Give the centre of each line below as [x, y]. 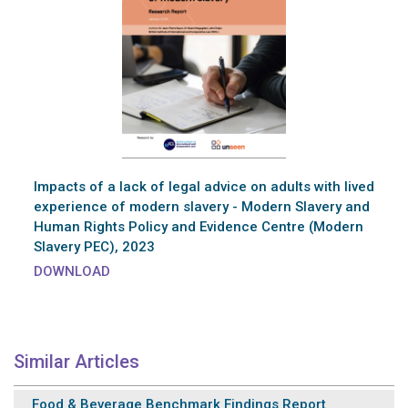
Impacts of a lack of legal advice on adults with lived [204, 187]
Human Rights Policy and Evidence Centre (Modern [199, 227]
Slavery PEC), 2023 [94, 247]
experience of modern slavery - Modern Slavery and [202, 207]
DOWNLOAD [72, 272]
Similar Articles [76, 362]
